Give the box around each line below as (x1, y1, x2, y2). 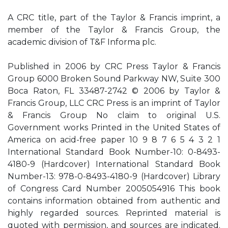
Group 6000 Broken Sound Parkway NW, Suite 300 (8, 74, 220, 83)
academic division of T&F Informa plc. (8, 37, 156, 47)
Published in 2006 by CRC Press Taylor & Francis (8, 62, 220, 71)
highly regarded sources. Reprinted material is (8, 208, 220, 218)
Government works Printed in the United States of (8, 123, 220, 132)
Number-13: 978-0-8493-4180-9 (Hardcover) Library (8, 172, 220, 181)
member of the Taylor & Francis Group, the (8, 25, 220, 35)
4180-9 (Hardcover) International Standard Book (8, 159, 220, 169)
